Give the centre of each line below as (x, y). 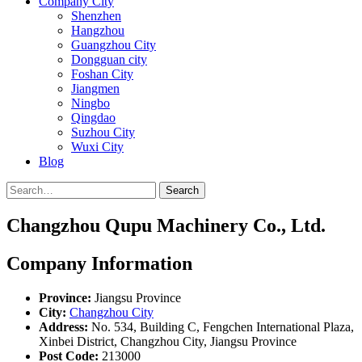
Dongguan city (109, 59)
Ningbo (90, 103)
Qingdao (93, 118)
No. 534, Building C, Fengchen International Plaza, (221, 326)
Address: (63, 326)
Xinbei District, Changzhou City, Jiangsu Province (168, 341)
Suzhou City (103, 132)
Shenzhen (96, 16)
